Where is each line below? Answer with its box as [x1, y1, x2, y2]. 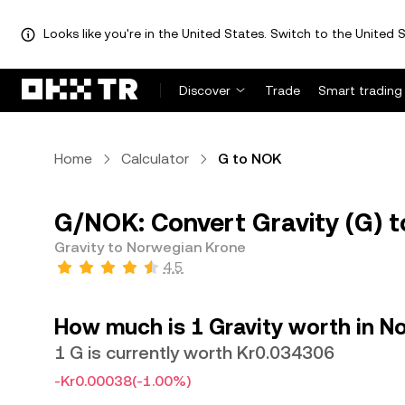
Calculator [121, 150, 189, 167]
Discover [179, 83, 231, 98]
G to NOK [218, 150, 281, 167]
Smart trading [318, 83, 402, 98]
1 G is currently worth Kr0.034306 [54, 342, 334, 363]
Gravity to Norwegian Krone [54, 239, 246, 256]
